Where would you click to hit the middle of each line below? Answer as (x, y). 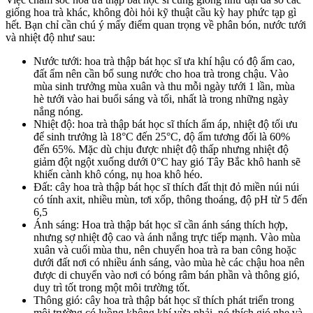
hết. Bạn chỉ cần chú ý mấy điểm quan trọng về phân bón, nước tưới (156, 25)
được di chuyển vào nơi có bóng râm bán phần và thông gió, (167, 275)
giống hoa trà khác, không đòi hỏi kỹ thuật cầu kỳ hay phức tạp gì (151, 13)
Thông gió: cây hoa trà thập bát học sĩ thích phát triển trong (164, 300)
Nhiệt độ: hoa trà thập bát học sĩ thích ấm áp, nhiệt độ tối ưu (166, 124)
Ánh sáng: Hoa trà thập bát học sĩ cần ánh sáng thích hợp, (161, 225)
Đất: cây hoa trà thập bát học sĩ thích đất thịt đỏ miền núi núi (166, 187)
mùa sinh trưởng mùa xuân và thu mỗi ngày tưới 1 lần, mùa (164, 87)
